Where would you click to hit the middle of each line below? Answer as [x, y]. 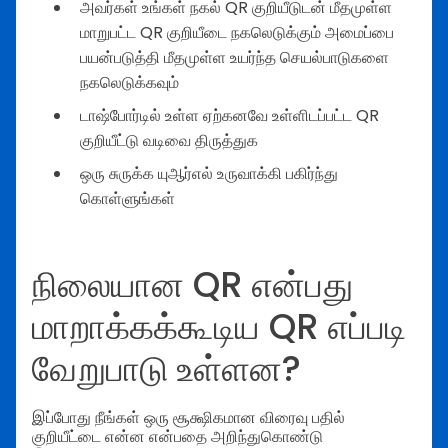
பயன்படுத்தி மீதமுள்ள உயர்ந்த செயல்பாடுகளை [234, 58]
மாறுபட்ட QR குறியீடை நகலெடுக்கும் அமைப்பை [237, 33]
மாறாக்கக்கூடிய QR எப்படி [219, 327]
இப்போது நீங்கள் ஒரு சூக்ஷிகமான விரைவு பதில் [188, 417]
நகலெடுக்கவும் [129, 83]
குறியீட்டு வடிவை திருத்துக [169, 141]
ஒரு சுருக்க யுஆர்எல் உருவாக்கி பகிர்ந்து [209, 174]
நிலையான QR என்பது [192, 285]
